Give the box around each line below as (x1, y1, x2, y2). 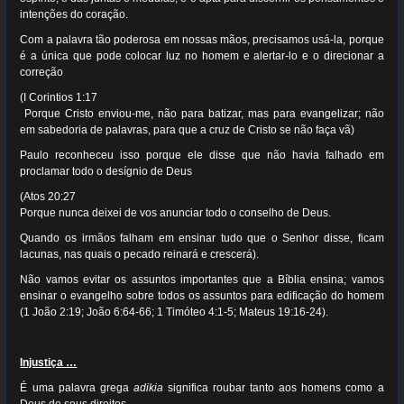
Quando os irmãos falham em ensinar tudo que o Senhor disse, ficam (20, 232, 384, 244)
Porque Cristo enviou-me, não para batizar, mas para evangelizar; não (20, 107, 384, 120)
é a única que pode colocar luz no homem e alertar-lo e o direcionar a (20, 50, 384, 62)
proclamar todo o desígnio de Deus (20, 165, 196, 178)
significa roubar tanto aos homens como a (167, 381, 384, 394)
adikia (133, 381, 168, 394)
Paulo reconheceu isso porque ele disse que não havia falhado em (20, 149, 384, 161)
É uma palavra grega (20, 381, 133, 394)
